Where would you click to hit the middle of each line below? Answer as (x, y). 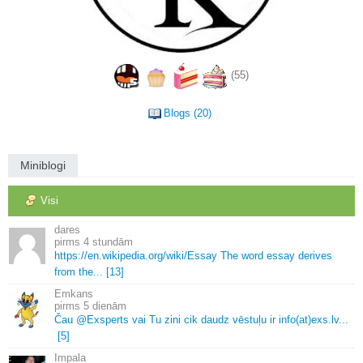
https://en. (78, 256)
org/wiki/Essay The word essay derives (240, 256)
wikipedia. (125, 256)
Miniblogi (43, 166)
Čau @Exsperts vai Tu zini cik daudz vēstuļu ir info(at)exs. (193, 320)
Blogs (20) (188, 113)
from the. (75, 272)
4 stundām (108, 242)
